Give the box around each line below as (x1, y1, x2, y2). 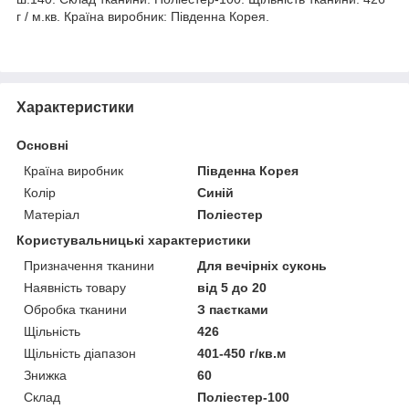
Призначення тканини (24, 257, 154, 273)
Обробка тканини (24, 301, 127, 317)
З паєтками (197, 301, 269, 317)
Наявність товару (24, 279, 126, 295)
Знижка (24, 367, 67, 383)
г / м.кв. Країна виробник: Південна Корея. (16, 8, 269, 24)
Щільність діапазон (24, 345, 136, 361)
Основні (16, 137, 68, 152)
